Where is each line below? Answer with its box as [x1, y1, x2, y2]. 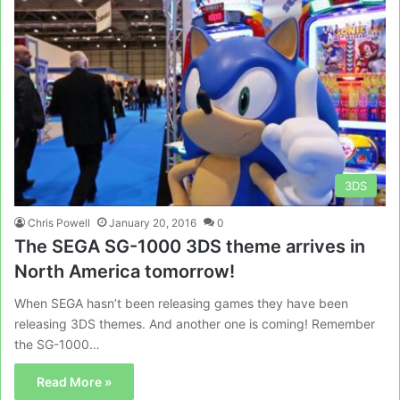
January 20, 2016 [109, 215, 196, 229]
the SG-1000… [14, 336, 100, 352]
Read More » [37, 373, 112, 389]
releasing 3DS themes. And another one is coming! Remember [14, 315, 375, 331]
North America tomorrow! [14, 260, 235, 282]
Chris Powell [28, 215, 90, 229]
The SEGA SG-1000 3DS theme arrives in [14, 235, 365, 257]
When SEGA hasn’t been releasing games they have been [14, 295, 348, 311]
